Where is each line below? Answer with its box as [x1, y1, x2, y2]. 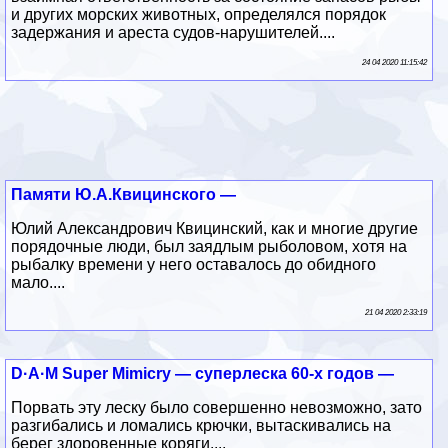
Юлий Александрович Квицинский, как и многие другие [11, 219, 419, 237]
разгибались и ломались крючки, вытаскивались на [11, 416, 392, 434]
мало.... [11, 273, 66, 291]
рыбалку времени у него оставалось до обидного [11, 255, 377, 273]
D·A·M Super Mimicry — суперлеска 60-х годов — [11, 364, 395, 382]
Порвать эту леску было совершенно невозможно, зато [11, 398, 423, 416]
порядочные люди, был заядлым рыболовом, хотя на [11, 237, 408, 255]
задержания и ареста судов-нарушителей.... [11, 23, 336, 41]
